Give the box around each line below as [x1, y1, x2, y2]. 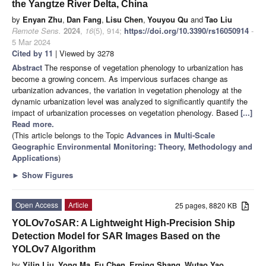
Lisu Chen [106, 13, 143, 25]
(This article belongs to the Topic [12, 129, 126, 141]
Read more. [12, 118, 54, 129]
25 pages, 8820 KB [175, 199, 242, 210]
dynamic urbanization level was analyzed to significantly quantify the [12, 95, 248, 107]
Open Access [15, 199, 58, 210]
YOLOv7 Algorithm [12, 243, 96, 254]
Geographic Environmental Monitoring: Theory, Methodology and [12, 140, 252, 152]
